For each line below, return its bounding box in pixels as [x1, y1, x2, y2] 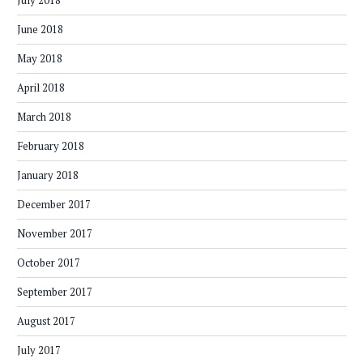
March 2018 [17, 109, 71, 125]
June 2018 [17, 22, 63, 37]
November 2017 [17, 226, 92, 241]
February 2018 [17, 139, 84, 154]
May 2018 [17, 51, 62, 66]
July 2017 [17, 343, 61, 358]
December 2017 [17, 197, 91, 212]
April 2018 [17, 80, 65, 96]
